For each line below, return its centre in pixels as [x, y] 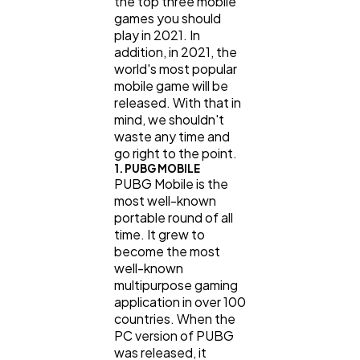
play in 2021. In [157, 35]
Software [78, 130]
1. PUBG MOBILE [157, 169]
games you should [168, 18]
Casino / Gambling [103, 348]
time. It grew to [160, 235]
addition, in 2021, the [176, 52]
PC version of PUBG [174, 336]
